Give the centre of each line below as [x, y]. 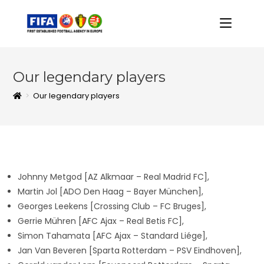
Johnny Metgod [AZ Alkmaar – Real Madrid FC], [113, 177]
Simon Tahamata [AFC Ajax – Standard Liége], [113, 236]
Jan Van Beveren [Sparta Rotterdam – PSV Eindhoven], [130, 250]
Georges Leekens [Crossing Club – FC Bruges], [112, 206]
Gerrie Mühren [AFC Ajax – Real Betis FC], [101, 221]
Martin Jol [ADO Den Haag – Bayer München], [110, 192]
